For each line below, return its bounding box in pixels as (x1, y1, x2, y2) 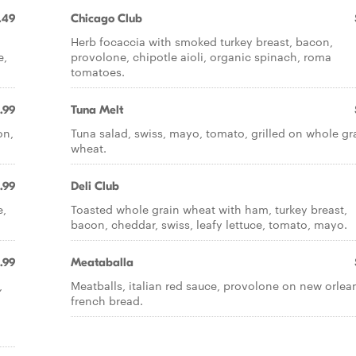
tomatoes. (71, 64, 125, 79)
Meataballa (71, 255, 133, 269)
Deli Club (71, 179, 119, 193)
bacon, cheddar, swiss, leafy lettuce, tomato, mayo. (71, 216, 347, 232)
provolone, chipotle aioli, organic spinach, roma (71, 48, 331, 64)
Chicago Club (71, 11, 142, 25)
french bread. (71, 292, 143, 308)
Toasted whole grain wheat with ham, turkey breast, (71, 201, 347, 217)
